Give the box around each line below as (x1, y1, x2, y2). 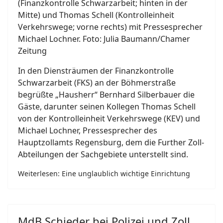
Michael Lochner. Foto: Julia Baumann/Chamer (18, 33, 190, 45)
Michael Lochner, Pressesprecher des (18, 125, 157, 136)
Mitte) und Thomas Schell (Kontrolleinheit (18, 9, 174, 21)
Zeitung (18, 45, 47, 57)
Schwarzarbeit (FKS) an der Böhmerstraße (18, 77, 176, 89)
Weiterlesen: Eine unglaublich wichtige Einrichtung (18, 169, 190, 179)
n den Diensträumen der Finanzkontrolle (20, 65, 174, 77)
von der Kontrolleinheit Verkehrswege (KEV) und (18, 113, 200, 124)
